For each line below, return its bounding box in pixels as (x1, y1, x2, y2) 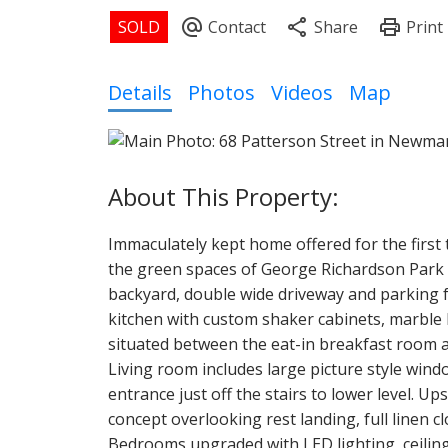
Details (107, 79, 172, 107)
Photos (187, 79, 255, 107)
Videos (270, 79, 333, 107)
